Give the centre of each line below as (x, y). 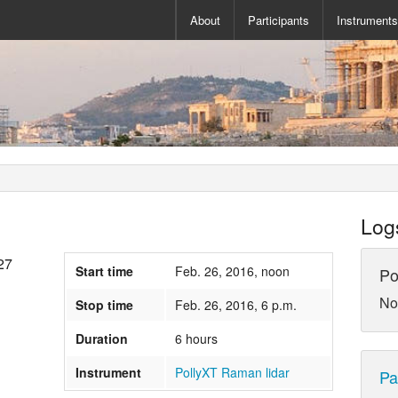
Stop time (105, 305)
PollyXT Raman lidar (233, 373)
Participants (279, 20)
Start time (105, 271)
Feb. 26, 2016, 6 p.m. (236, 305)
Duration (102, 339)
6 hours (197, 339)
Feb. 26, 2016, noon (233, 271)
